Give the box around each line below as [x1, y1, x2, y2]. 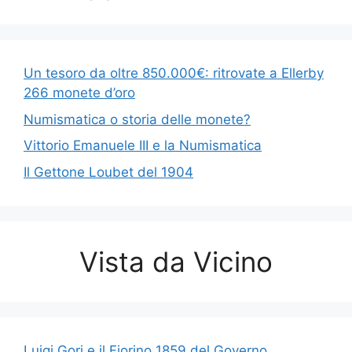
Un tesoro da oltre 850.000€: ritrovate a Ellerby [24, 65, 324, 82]
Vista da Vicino [79, 244, 273, 278]
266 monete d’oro [24, 85, 135, 101]
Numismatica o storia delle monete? [24, 111, 251, 127]
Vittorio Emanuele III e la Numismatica [24, 137, 262, 154]
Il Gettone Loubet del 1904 [24, 163, 193, 180]
